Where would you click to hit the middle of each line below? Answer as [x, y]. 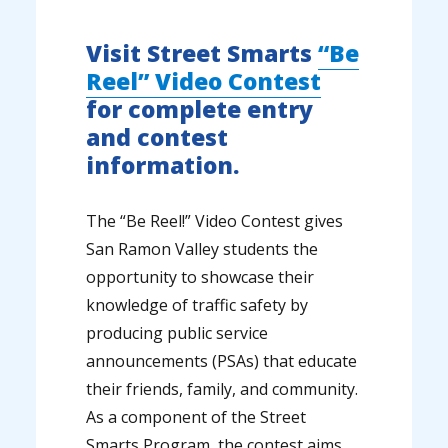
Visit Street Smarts [202, 53]
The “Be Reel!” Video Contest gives [215, 221]
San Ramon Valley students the [202, 249]
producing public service [177, 333]
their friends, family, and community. [222, 389]
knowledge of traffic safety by [197, 305]
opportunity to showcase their [200, 277]
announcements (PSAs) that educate [222, 361]
